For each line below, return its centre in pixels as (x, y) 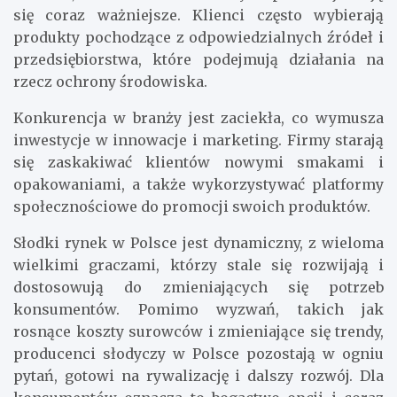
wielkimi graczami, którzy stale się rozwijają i (198, 265)
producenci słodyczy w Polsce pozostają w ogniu (198, 353)
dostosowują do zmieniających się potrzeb (198, 287)
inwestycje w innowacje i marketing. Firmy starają (198, 140)
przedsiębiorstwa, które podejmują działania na (198, 59)
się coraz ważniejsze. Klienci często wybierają (198, 15)
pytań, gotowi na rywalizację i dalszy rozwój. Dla (198, 375)
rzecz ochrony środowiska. (110, 81)
